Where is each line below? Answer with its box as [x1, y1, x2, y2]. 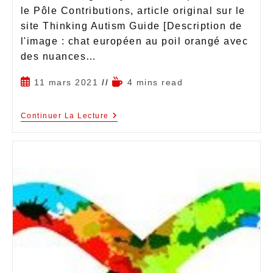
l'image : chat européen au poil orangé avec [20, 35, 248, 46]
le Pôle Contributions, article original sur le [20, 5, 246, 16]
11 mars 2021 [34, 77, 98, 87]
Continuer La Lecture [20, 111, 109, 120]
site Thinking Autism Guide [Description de [20, 20, 243, 31]
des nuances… [20, 51, 97, 62]
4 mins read [127, 77, 183, 87]
